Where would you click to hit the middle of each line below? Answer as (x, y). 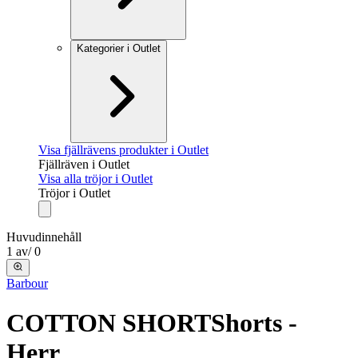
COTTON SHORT (109, 322)
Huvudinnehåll (44, 237)
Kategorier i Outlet (119, 48)
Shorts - (254, 322)
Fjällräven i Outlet (84, 164)
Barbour (27, 284)
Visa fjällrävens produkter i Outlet (123, 150)
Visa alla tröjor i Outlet (95, 179)
